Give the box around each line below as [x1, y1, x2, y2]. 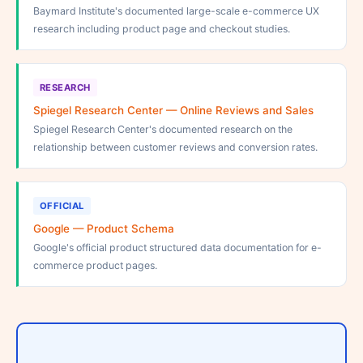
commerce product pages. [33, 259, 157, 271]
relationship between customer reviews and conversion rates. [33, 141, 318, 153]
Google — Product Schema [33, 222, 174, 235]
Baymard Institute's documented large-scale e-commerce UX [33, 5, 319, 17]
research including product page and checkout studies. [33, 23, 290, 35]
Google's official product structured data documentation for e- [33, 241, 322, 254]
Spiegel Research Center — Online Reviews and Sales [33, 104, 314, 117]
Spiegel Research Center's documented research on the [33, 123, 293, 135]
